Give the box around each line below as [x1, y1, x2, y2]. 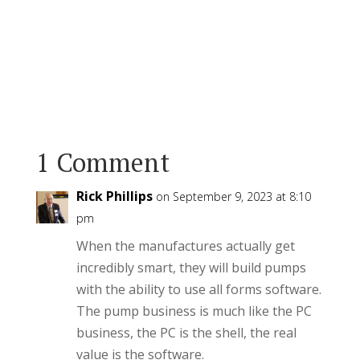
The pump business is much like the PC [76, 301, 312, 320]
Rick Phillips [76, 186, 153, 205]
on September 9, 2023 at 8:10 [155, 188, 311, 204]
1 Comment [35, 145, 170, 179]
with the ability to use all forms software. [76, 280, 321, 298]
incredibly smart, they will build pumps [76, 258, 306, 276]
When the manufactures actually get [76, 236, 295, 255]
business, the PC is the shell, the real [76, 323, 297, 342]
